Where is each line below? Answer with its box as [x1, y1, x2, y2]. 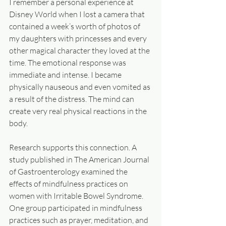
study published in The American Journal [9, 154, 151, 164]
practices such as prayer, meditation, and [9, 215, 150, 225]
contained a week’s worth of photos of [9, 21, 142, 31]
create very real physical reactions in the [9, 106, 148, 116]
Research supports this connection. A [9, 142, 138, 152]
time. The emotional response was [9, 58, 128, 68]
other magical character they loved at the [9, 45, 151, 55]
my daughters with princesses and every [9, 33, 148, 43]
